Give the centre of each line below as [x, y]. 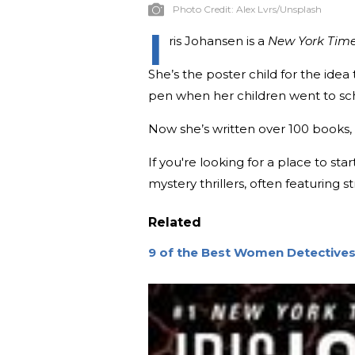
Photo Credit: [204, 9]
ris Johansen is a [218, 40]
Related [175, 222]
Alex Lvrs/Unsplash [279, 9]
